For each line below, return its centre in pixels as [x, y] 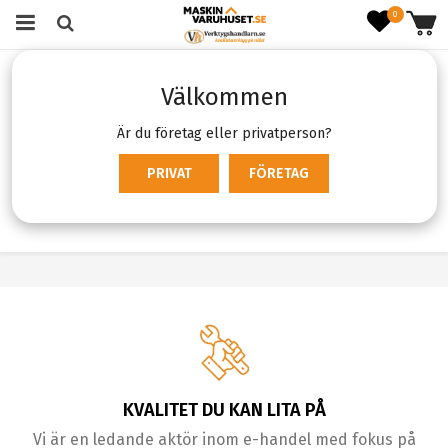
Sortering [203, 185]
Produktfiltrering [80, 185]
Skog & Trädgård [142, 74]
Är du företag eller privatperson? [224, 133]
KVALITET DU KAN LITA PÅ [224, 410]
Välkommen [224, 97]
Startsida [43, 74]
